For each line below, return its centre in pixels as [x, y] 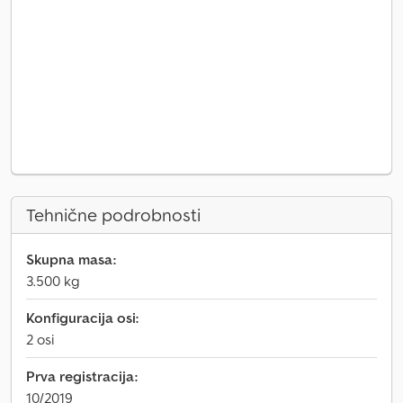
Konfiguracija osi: [82, 318]
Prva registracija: [82, 376]
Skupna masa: [71, 259]
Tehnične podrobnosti [113, 215]
